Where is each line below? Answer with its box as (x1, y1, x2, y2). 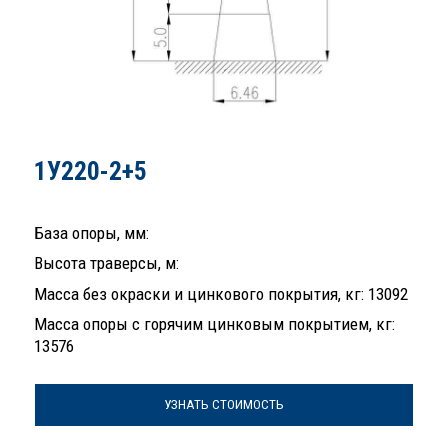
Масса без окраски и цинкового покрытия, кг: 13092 (34, 283, 408, 304)
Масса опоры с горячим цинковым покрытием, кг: (34, 314, 395, 335)
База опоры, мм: (34, 222, 149, 243)
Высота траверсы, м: (34, 253, 179, 274)
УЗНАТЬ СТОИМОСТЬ (164, 397, 284, 413)
